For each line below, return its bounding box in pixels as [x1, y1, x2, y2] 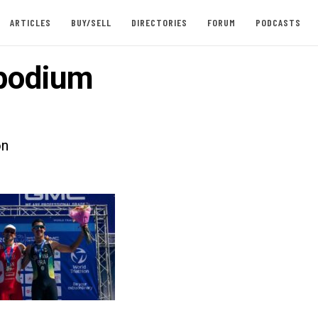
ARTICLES [9, 16, 51, 28]
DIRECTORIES [131, 16, 187, 28]
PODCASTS [255, 16, 301, 28]
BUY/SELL [70, 16, 111, 28]
